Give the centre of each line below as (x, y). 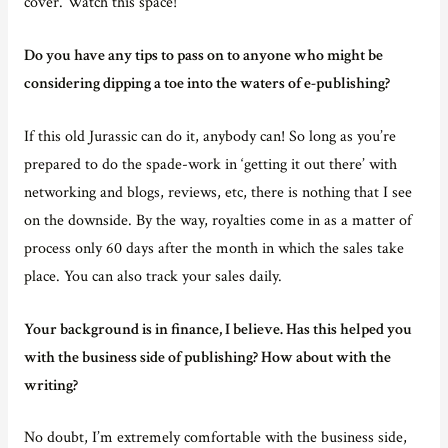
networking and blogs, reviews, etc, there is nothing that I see (217, 191)
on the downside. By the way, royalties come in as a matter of (217, 219)
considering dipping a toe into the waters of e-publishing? (206, 82)
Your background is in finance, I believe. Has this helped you (217, 328)
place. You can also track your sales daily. (152, 275)
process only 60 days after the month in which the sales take (213, 247)
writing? (50, 384)
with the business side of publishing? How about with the (207, 356)
